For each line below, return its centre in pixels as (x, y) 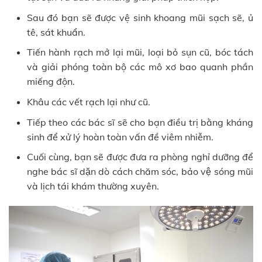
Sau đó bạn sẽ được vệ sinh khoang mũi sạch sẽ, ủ (140, 17)
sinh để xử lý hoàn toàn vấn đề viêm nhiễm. (120, 137)
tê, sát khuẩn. (56, 32)
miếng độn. (51, 82)
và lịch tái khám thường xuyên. (93, 186)
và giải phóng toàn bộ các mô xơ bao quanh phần (140, 67)
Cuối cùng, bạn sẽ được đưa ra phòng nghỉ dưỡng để (140, 157)
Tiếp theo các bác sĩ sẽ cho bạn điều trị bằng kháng (140, 122)
